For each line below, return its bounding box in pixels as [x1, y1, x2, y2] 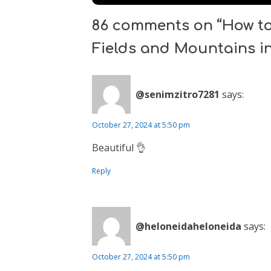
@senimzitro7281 [135, 87, 220, 101]
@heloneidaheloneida [135, 219, 241, 233]
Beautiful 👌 [92, 141, 146, 154]
